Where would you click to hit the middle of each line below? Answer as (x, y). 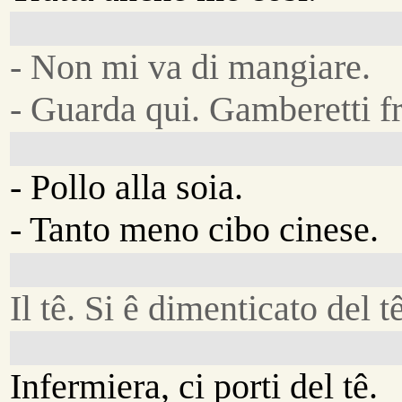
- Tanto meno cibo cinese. (195, 230)
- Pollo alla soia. (127, 188)
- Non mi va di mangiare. (191, 67)
